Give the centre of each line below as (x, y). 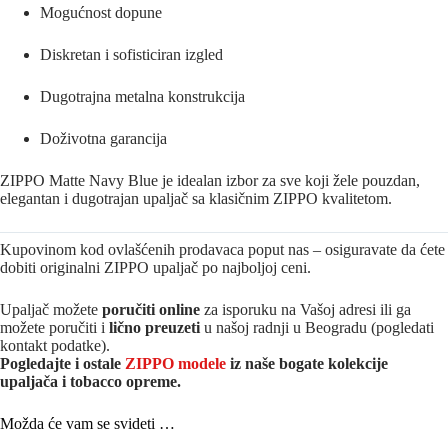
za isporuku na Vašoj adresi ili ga (305, 309)
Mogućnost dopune (101, 12)
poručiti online (151, 309)
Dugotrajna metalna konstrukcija (142, 96)
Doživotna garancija (103, 138)
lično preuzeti (154, 327)
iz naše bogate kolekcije (307, 363)
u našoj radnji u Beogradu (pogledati (317, 327)
